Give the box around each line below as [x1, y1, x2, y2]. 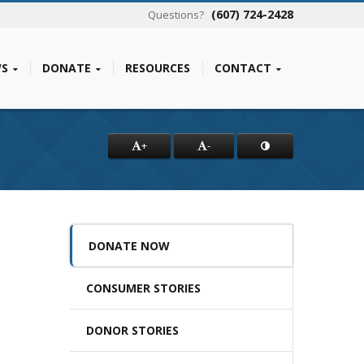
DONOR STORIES [86, 323, 179, 338]
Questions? [148, 7, 206, 22]
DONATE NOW [89, 238, 170, 253]
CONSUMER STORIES [86, 280, 201, 296]
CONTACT [214, 60, 271, 76]
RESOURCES [125, 60, 190, 76]
